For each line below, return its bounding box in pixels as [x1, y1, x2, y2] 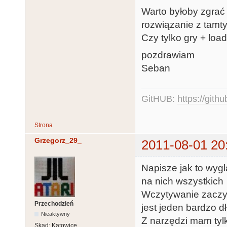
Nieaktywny [41, 211, 70, 217]
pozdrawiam [141, 50, 195, 61]
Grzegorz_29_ [34, 136, 82, 145]
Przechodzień [34, 200, 73, 208]
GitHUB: [141, 93, 177, 104]
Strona [34, 121, 53, 129]
